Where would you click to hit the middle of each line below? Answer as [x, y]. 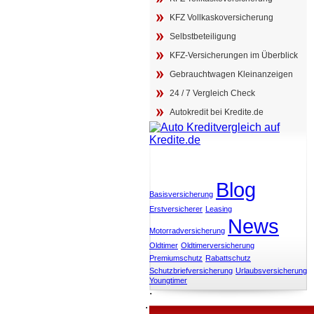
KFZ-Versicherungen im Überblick [234, 55]
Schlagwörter [208, 158]
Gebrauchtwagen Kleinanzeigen [231, 74]
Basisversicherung [181, 194]
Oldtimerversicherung [218, 245]
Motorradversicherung [187, 231]
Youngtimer [168, 280]
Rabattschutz [228, 258]
